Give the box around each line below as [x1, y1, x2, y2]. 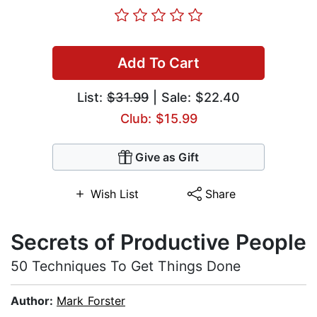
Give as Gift [135, 150, 199, 165]
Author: [11, 294, 57, 309]
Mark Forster [57, 294, 125, 309]
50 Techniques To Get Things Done [11, 258, 241, 275]
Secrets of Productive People [11, 229, 306, 255]
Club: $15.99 [120, 111, 197, 127]
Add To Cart [117, 54, 200, 72]
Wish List [90, 187, 139, 202]
